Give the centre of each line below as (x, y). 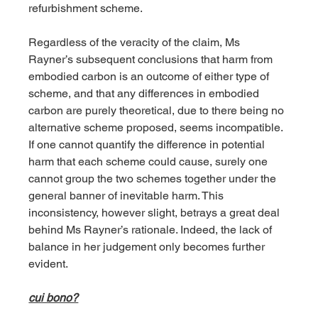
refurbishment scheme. (87, 9)
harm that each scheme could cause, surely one (150, 162)
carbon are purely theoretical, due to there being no (158, 111)
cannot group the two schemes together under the (154, 179)
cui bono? (54, 298)
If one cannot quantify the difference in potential (148, 145)
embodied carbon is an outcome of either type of (150, 77)
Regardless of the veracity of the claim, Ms (136, 43)
